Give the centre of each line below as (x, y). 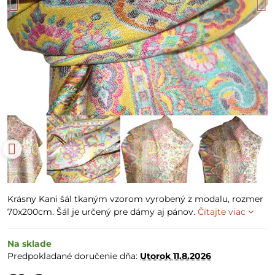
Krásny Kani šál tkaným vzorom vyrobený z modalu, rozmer (135, 199)
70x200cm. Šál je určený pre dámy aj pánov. (103, 212)
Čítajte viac (222, 212)
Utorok (155, 256)
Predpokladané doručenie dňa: (74, 256)
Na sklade (29, 244)
